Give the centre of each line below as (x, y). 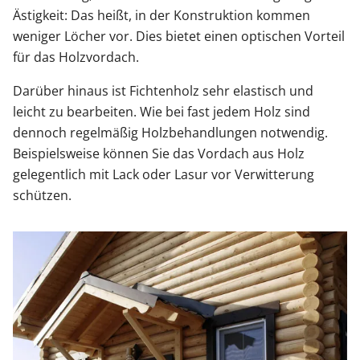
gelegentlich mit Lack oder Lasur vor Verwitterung (164, 175)
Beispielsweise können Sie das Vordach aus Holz (159, 154)
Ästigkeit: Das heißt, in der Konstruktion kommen (162, 16)
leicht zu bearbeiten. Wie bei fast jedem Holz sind (162, 112)
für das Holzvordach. (76, 57)
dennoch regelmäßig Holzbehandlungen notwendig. (170, 133)
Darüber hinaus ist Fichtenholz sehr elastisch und (163, 91)
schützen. (42, 196)
